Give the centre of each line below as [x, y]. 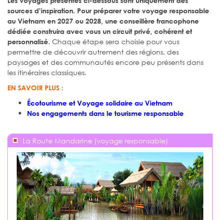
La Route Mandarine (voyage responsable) [95, 140]
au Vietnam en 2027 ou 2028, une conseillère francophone [103, 21]
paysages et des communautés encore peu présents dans [105, 62]
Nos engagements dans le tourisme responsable [105, 113]
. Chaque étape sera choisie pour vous [114, 41]
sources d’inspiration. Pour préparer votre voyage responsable [108, 10]
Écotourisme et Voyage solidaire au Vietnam [100, 103]
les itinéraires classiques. [47, 72]
